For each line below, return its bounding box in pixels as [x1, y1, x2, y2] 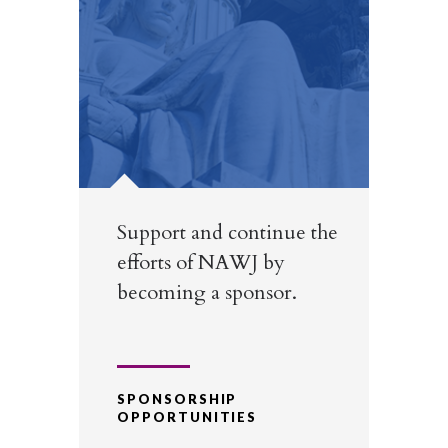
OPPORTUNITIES [117, 408, 258, 425]
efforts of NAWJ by [117, 249, 285, 276]
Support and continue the [117, 219, 338, 246]
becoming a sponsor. [117, 279, 297, 306]
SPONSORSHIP [117, 390, 238, 407]
